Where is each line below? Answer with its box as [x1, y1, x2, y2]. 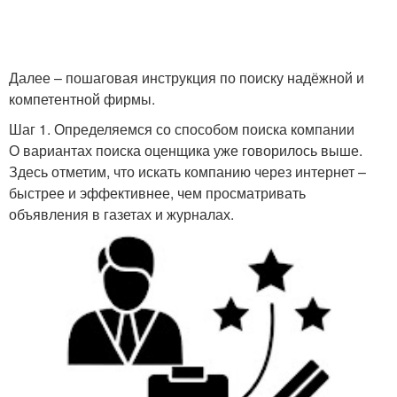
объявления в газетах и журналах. [9, 204, 234, 224]
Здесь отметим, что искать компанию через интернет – [9, 161, 366, 182]
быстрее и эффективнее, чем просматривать [9, 183, 306, 203]
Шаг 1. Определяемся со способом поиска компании [9, 119, 354, 139]
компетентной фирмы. [9, 89, 155, 109]
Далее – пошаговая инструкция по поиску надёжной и [9, 67, 364, 88]
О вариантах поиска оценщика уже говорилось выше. [9, 140, 362, 160]
